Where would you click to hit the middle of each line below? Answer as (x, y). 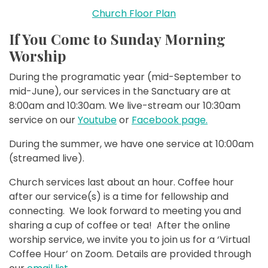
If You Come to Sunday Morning (117, 39)
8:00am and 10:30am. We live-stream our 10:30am (125, 105)
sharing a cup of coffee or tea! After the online (120, 225)
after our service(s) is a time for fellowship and (119, 196)
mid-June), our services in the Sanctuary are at (120, 91)
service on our (43, 120)
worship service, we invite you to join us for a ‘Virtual (130, 239)
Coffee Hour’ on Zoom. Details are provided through (130, 254)
